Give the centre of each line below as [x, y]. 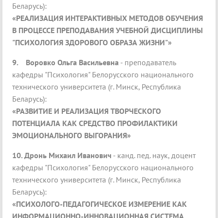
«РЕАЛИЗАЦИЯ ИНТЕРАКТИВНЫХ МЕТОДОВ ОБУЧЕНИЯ [108, 18]
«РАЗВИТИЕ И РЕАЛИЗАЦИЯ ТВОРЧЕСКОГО [87, 111]
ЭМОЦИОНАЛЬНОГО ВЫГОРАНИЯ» [72, 136]
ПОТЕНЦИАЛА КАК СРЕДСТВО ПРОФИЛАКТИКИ [95, 123]
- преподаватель [147, 63]
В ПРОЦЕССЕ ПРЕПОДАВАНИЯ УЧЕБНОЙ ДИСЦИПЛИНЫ [108, 30]
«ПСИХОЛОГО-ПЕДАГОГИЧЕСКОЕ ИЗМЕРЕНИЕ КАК [100, 204]
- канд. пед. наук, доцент [154, 155]
